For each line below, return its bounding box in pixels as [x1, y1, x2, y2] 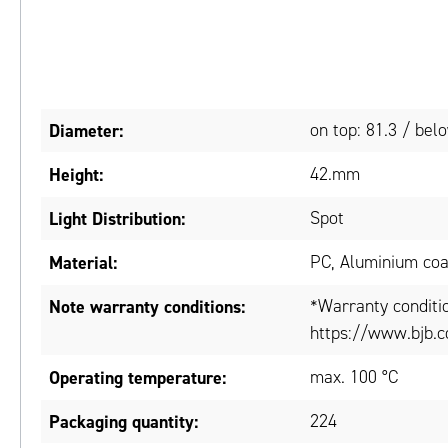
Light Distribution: [49, 207, 185, 231]
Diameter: [49, 119, 123, 143]
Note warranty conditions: [49, 295, 245, 319]
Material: [49, 251, 117, 275]
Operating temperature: [49, 366, 226, 390]
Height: [49, 163, 103, 187]
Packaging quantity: [49, 410, 198, 434]
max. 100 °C [310, 366, 398, 389]
